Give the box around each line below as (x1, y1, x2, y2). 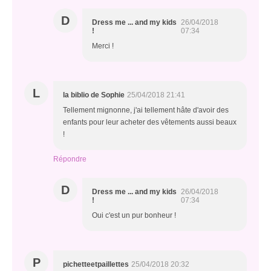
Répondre (53, 155, 87, 164)
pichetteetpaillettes (63, 260, 129, 269)
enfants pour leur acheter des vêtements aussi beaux (63, 118, 237, 127)
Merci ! (92, 42, 114, 51)
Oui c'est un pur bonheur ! (92, 211, 176, 220)
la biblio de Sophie (63, 91, 125, 100)
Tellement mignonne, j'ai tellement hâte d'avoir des (63, 106, 229, 115)
